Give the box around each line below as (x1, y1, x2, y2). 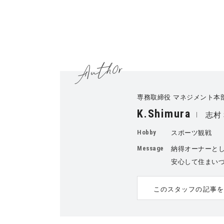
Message (137, 144, 164, 152)
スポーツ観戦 (171, 129, 212, 136)
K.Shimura (137, 107, 191, 120)
